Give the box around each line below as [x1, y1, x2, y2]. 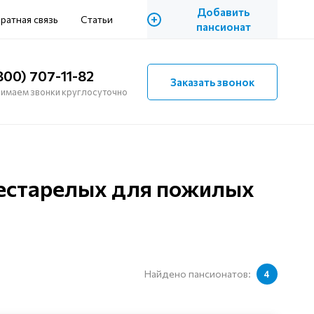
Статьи [81, 13, 114, 25]
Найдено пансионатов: [144, 268, 251, 280]
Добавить [197, 5, 250, 18]
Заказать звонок [170, 75, 254, 88]
